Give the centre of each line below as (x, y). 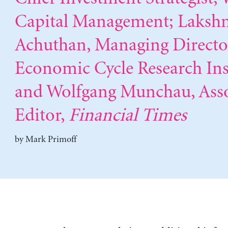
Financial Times (127, 116)
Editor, (41, 116)
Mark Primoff (51, 140)
